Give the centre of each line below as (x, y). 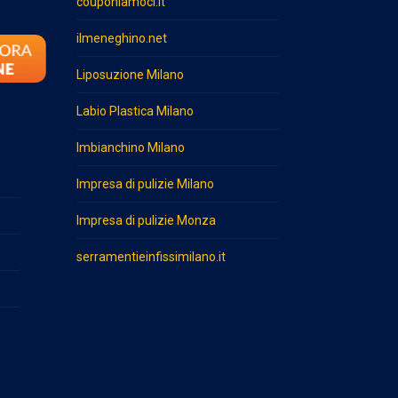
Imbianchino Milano (130, 148)
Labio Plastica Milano (135, 111)
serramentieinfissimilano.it (151, 257)
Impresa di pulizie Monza (146, 221)
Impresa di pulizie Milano (145, 184)
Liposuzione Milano (130, 75)
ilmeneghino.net (121, 39)
